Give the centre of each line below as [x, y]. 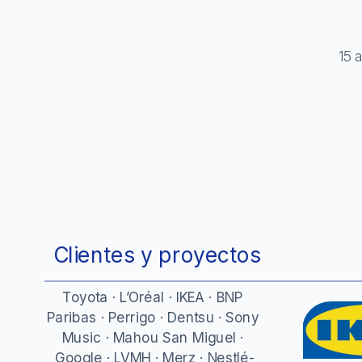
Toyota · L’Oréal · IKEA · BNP [153, 297]
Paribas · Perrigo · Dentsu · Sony [153, 317]
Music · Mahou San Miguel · [153, 337]
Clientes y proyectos [156, 255]
